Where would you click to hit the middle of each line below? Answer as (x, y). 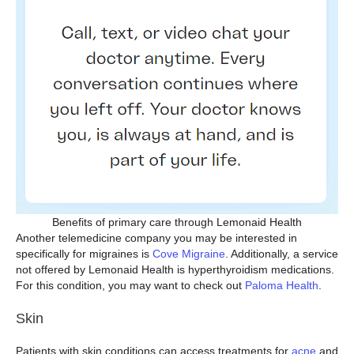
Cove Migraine (189, 253)
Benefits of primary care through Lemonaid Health (177, 222)
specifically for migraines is (84, 253)
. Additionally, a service (282, 253)
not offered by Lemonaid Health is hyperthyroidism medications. (175, 269)
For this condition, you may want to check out (130, 285)
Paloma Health (282, 285)
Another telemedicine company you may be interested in (156, 237)
